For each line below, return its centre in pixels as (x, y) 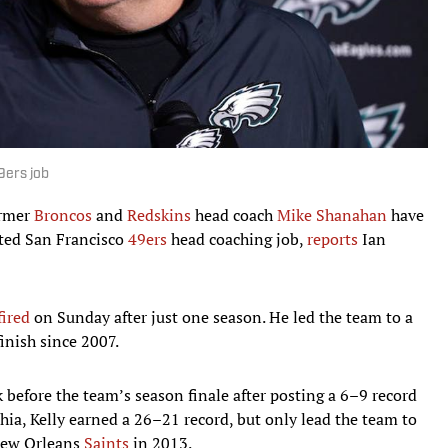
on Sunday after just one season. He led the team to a (221, 316)
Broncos (63, 214)
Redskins (159, 214)
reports (332, 238)
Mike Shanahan (332, 214)
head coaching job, (237, 238)
